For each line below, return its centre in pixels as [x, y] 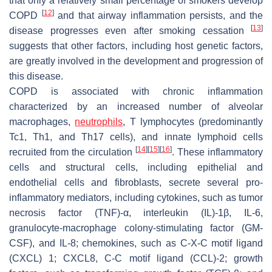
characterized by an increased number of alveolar [136, 106]
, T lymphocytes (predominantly [193, 121]
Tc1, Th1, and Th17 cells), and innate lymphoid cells [136, 137]
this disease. [36, 76]
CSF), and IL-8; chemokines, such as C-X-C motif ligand [136, 243]
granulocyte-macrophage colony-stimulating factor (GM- [136, 228]
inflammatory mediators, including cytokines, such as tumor [136, 197]
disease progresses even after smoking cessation [130, 30]
